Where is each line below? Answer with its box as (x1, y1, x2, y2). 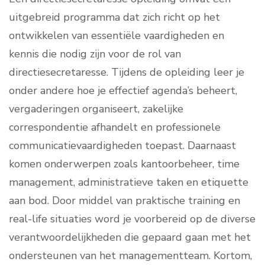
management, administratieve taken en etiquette (9, 175, 248, 190)
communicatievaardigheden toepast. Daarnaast (9, 138, 236, 153)
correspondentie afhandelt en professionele (9, 120, 221, 135)
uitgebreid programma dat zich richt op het (9, 10, 220, 25)
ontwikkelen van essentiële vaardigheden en (9, 28, 224, 43)
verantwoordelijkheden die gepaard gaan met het (9, 230, 251, 245)
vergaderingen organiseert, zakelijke (9, 102, 183, 117)
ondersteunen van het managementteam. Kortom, (9, 248, 252, 263)
